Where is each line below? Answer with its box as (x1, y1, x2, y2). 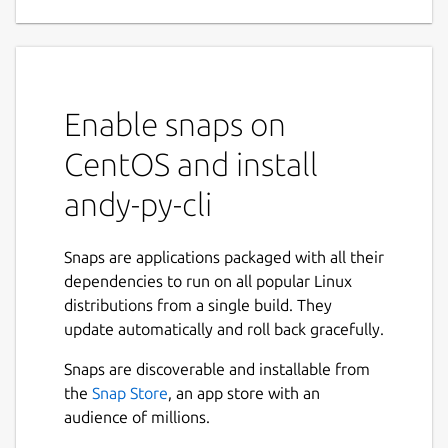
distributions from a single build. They (64, 295, 332, 314)
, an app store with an (168, 383, 320, 402)
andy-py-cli (64, 185, 212, 222)
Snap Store (92, 383, 168, 402)
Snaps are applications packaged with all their (64, 247, 384, 266)
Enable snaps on (64, 105, 286, 142)
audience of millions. (64, 407, 210, 426)
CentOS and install (64, 145, 318, 182)
